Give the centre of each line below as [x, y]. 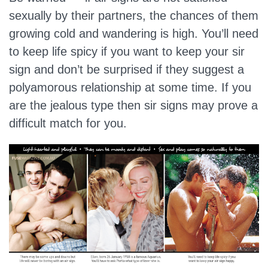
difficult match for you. [68, 123]
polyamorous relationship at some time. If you [130, 87]
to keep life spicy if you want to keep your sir [127, 51]
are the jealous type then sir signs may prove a [133, 105]
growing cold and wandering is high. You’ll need [134, 33]
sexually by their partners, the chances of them [134, 16]
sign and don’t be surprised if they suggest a [127, 69]
